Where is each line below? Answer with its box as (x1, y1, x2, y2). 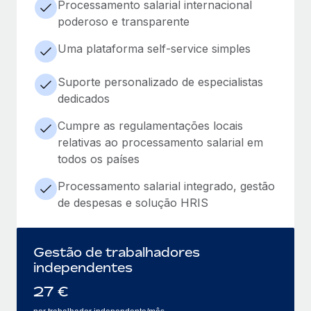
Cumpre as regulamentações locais (58, 118, 243, 133)
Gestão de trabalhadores (33, 244, 200, 260)
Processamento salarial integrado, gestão (58, 178, 275, 193)
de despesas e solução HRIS (58, 195, 208, 210)
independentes (33, 259, 133, 275)
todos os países (58, 151, 140, 166)
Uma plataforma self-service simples (58, 41, 251, 56)
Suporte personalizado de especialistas (58, 74, 263, 89)
